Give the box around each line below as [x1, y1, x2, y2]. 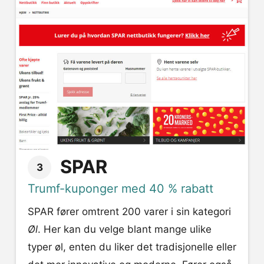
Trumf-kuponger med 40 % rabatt [28, 181, 213, 196]
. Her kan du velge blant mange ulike [38, 223, 212, 235]
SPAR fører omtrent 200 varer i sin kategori [28, 206, 231, 217]
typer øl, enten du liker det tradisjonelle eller [28, 241, 236, 253]
